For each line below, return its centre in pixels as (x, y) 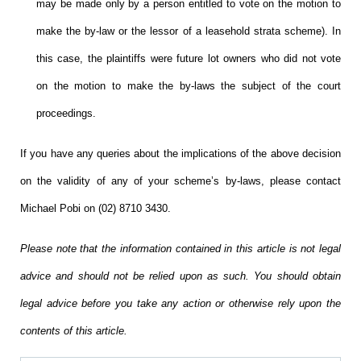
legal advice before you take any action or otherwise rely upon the (180, 303)
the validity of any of (93, 180)
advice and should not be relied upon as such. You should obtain (180, 276)
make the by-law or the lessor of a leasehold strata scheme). (184, 31)
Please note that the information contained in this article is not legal (180, 248)
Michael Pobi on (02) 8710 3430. (95, 208)
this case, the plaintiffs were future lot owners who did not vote (189, 58)
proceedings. (66, 113)
